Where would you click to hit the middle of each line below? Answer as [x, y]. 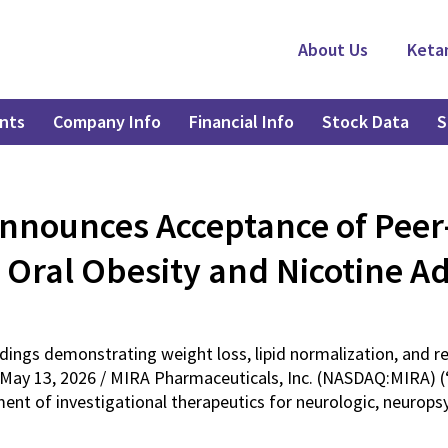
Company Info [106, 121]
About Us [333, 49]
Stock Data [365, 121]
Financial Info [241, 121]
